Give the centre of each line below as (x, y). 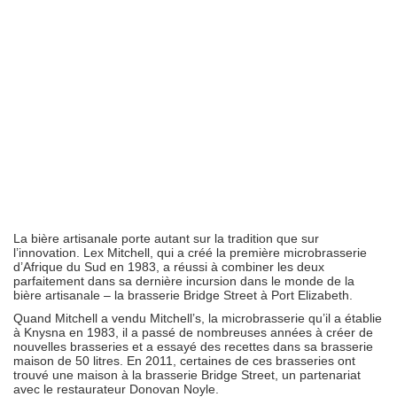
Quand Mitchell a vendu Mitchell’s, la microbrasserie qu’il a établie (198, 318)
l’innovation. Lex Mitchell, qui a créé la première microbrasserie (190, 253)
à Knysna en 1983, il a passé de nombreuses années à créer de (193, 332)
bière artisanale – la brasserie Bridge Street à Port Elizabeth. (183, 295)
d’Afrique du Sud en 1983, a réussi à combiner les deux (169, 267)
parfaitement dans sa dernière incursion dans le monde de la (184, 281)
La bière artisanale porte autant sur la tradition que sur (166, 238)
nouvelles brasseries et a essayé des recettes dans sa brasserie (193, 346)
